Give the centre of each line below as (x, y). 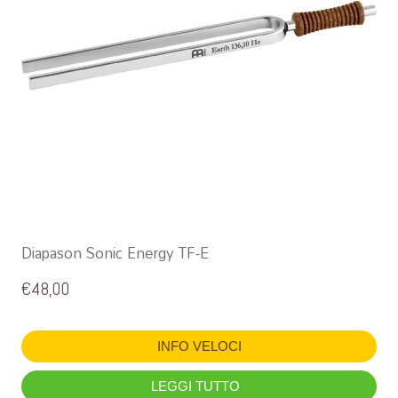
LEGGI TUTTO (197, 386)
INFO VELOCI (199, 346)
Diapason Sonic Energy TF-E (115, 252)
